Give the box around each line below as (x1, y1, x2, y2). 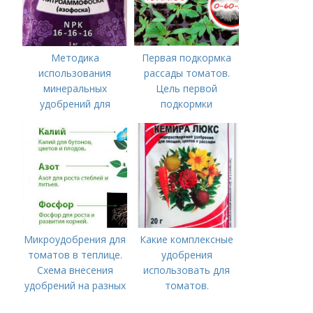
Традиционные (152, 294, 222, 307)
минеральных (43, 82, 107, 95)
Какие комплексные (140, 233, 234, 246)
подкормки (161, 97, 213, 110)
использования (38, 66, 112, 80)
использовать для (143, 263, 231, 277)
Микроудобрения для (24, 233, 126, 246)
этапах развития (35, 294, 115, 307)
